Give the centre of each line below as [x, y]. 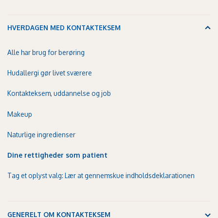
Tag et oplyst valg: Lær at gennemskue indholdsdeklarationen [101, 176]
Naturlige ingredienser [41, 134]
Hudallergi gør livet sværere [50, 73]
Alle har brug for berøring [46, 52]
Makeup [20, 114]
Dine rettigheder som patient [57, 155]
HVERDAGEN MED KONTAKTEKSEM [64, 28]
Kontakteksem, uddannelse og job [59, 93]
